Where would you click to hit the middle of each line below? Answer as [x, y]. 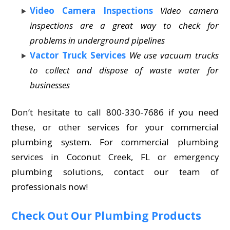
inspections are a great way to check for [124, 25]
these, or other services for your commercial [115, 127]
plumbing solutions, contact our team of [115, 171]
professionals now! [50, 186]
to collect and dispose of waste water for [124, 70]
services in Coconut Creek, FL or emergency [115, 157]
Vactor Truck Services [78, 55]
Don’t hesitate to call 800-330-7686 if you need [115, 112]
